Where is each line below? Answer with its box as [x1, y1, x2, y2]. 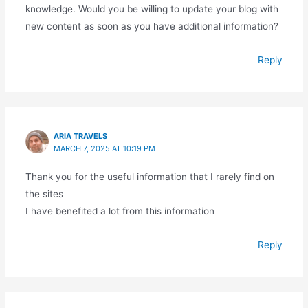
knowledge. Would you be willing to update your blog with [25, 3, 278, 15]
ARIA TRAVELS [54, 131, 108, 142]
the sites [25, 188, 63, 200]
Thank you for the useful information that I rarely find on [25, 171, 274, 183]
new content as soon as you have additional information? [25, 21, 278, 32]
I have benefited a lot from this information [25, 206, 214, 217]
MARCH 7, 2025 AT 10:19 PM [54, 144, 156, 154]
